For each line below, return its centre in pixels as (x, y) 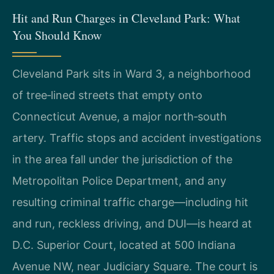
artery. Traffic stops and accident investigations (137, 138)
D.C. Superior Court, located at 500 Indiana (124, 245)
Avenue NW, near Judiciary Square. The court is (135, 266)
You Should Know (57, 35)
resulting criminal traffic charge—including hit (130, 202)
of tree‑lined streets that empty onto (107, 95)
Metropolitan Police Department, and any (119, 180)
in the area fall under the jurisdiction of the (122, 159)
